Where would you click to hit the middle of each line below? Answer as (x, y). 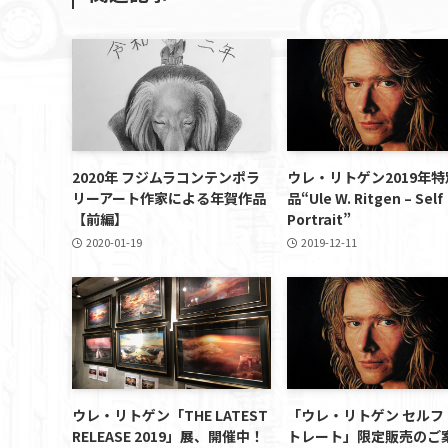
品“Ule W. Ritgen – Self (365, 197)
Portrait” (319, 218)
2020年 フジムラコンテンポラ (166, 176)
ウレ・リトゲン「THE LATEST (170, 415)
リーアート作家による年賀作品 (169, 197)
